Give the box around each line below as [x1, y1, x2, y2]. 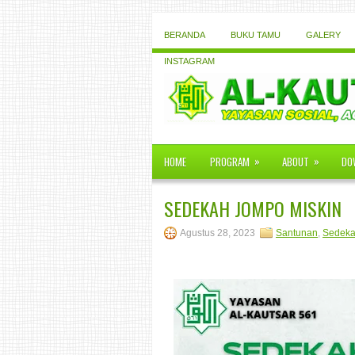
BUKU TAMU [231, 30, 281, 40]
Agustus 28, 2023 [180, 227, 255, 239]
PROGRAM [210, 154, 250, 170]
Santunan [276, 227, 318, 239]
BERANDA [164, 30, 205, 40]
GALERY [306, 30, 341, 40]
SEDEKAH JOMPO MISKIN [164, 194, 342, 223]
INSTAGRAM [164, 56, 215, 66]
